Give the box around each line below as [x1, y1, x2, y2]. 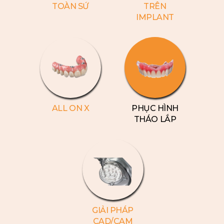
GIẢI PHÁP [92, 205, 133, 215]
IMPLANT [136, 12, 174, 22]
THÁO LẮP [133, 114, 176, 124]
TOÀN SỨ [52, 1, 89, 11]
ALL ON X [51, 103, 89, 113]
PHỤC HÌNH [131, 103, 178, 113]
